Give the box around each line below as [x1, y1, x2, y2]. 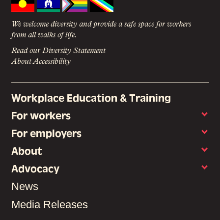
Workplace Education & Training [11, 92, 171, 105]
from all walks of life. [11, 31, 77, 40]
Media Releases [11, 198, 88, 211]
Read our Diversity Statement [11, 47, 106, 55]
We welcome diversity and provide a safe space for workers [11, 21, 191, 29]
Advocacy [11, 163, 59, 175]
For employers [11, 127, 82, 140]
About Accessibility [11, 58, 71, 66]
